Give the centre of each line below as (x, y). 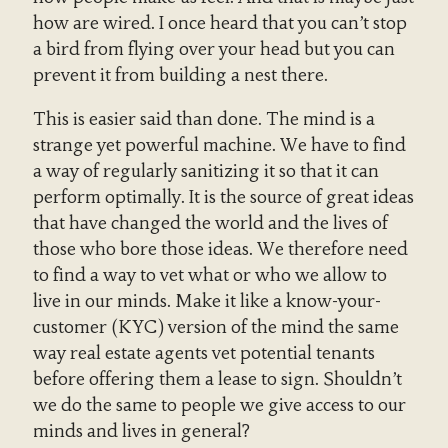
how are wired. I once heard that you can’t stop (219, 23)
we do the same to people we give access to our (219, 404)
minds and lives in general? (141, 430)
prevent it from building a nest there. (180, 75)
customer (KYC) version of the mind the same (215, 326)
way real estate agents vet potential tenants (203, 352)
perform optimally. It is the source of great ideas (223, 196)
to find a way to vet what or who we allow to (209, 274)
